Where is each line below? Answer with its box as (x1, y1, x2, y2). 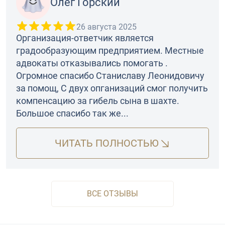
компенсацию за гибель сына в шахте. (16, 95, 179, 106)
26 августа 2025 (76, 22, 137, 32)
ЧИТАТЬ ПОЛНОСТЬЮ (54, 137, 159, 150)
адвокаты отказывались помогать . (16, 58, 168, 69)
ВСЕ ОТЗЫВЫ (87, 189, 138, 199)
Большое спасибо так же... (16, 108, 129, 119)
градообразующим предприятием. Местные (16, 45, 204, 56)
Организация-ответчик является (16, 33, 154, 44)
